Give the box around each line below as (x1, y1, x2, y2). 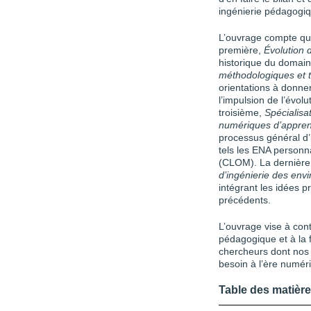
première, (219, 45, 264, 56)
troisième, (219, 108, 264, 118)
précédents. (219, 195, 271, 205)
